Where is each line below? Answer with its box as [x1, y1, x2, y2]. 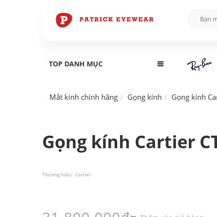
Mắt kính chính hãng [49, 92, 118, 102]
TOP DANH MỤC [49, 59, 103, 68]
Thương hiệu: [42, 171, 73, 178]
